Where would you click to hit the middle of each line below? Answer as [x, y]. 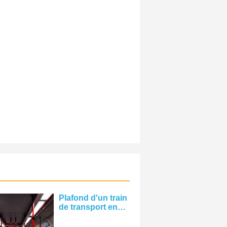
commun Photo [88, 216]
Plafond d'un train [93, 198]
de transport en [88, 207]
